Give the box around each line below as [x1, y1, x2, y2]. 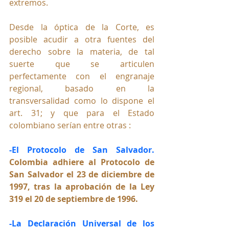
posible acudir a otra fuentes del [9, 33, 154, 45]
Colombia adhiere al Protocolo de [9, 156, 154, 168]
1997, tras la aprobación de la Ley [9, 180, 154, 192]
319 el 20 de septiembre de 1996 [9, 193, 135, 204]
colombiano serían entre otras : [9, 119, 131, 131]
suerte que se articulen [9, 58, 154, 70]
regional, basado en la [9, 82, 154, 94]
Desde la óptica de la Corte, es [9, 21, 154, 33]
